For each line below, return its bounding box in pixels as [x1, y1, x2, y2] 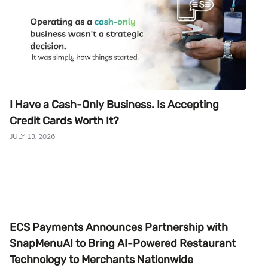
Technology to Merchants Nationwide [10, 252, 193, 266]
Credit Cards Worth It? [10, 114, 119, 128]
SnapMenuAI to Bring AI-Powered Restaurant [10, 236, 236, 250]
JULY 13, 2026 [10, 132, 55, 141]
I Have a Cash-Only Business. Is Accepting [10, 98, 219, 112]
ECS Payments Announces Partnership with [10, 220, 228, 234]
